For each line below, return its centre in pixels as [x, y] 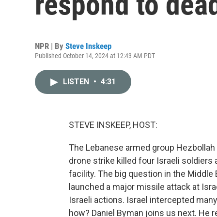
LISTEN [77, 82]
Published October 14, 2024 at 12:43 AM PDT [95, 56]
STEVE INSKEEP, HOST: [113, 125]
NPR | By [50, 46]
